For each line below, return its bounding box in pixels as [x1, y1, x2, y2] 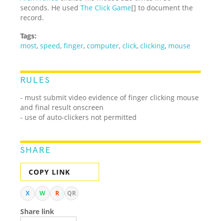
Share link [20, 206, 55, 216]
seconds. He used [20, 2, 81, 12]
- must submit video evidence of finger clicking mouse [20, 92, 199, 102]
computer [87, 40, 119, 50]
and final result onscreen [20, 102, 104, 112]
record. [20, 12, 44, 22]
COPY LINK [29, 167, 71, 177]
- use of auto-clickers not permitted [20, 112, 137, 122]
